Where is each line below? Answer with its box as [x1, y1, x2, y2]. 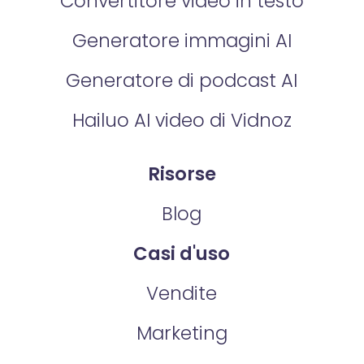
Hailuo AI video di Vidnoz [71, 106, 292, 133]
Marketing [136, 320, 227, 347]
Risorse [147, 161, 216, 188]
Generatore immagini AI [71, 27, 292, 54]
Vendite [146, 280, 218, 307]
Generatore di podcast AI [66, 67, 298, 93]
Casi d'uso [133, 240, 231, 267]
